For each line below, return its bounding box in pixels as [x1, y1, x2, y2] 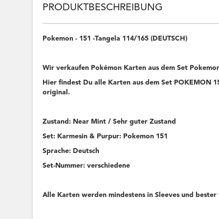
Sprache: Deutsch [43, 148, 100, 154]
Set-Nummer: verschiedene [43, 162, 131, 169]
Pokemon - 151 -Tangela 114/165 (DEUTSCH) [43, 35, 188, 42]
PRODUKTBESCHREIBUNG [43, 3, 163, 13]
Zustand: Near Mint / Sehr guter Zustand [43, 118, 176, 125]
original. [43, 89, 70, 96]
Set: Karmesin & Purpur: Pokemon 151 [43, 133, 168, 140]
